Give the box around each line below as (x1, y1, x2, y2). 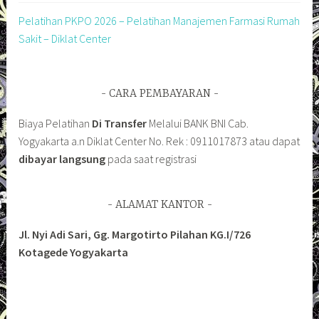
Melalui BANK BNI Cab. (147, 115, 249, 130)
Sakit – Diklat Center (19, 31, 112, 46)
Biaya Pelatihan (19, 115, 90, 130)
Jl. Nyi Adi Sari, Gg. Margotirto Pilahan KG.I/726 (19, 226, 251, 241)
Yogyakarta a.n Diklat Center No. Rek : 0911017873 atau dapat (19, 133, 300, 148)
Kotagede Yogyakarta (19, 244, 129, 259)
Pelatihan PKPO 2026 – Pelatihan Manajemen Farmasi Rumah (19, 14, 300, 28)
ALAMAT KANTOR (115, 199, 204, 212)
